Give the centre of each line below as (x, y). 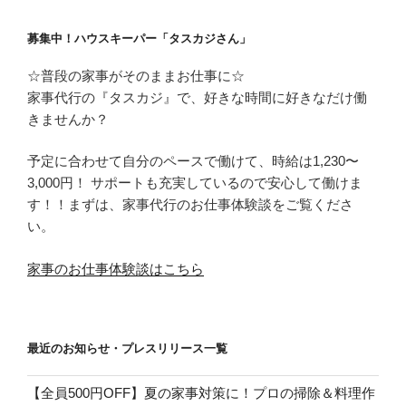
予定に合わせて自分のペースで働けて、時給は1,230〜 (193, 161)
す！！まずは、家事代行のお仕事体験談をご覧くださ (190, 205)
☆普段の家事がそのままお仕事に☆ (136, 75)
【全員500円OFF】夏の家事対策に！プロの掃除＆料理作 (201, 393)
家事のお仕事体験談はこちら (116, 268)
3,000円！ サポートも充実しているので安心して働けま (195, 183)
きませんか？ (68, 119)
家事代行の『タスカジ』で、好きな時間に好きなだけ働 (197, 97)
